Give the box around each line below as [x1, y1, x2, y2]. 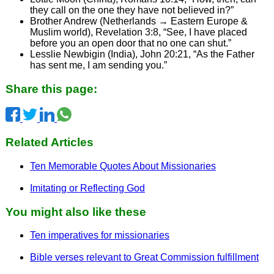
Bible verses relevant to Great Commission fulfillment [29, 252, 259, 263]
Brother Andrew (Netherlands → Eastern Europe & [29, 15, 248, 26]
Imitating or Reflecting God [29, 182, 145, 193]
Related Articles [5, 136, 94, 149]
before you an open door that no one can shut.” [29, 37, 231, 48]
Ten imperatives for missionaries [29, 230, 169, 241]
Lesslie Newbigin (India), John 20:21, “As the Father [29, 48, 254, 59]
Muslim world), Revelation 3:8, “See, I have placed [29, 26, 247, 37]
